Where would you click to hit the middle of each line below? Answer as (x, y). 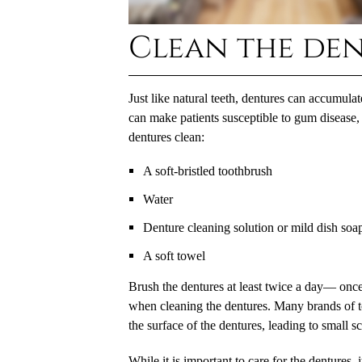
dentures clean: (166, 137)
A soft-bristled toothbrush (207, 171)
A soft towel (174, 256)
